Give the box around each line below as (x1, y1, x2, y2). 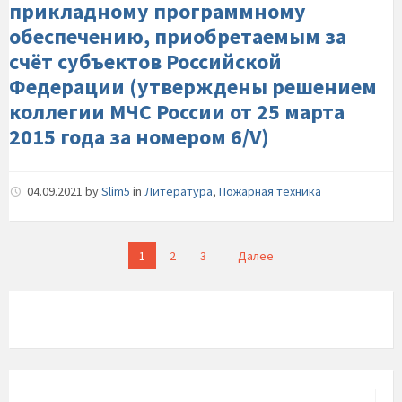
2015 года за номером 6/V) (9, 123, 269, 151)
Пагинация (8, 240, 103, 265)
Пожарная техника (219, 183, 321, 199)
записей (8, 263, 77, 287)
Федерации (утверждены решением (9, 73, 377, 100)
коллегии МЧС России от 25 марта (9, 98, 345, 126)
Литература (144, 183, 213, 199)
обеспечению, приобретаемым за (9, 22, 346, 50)
